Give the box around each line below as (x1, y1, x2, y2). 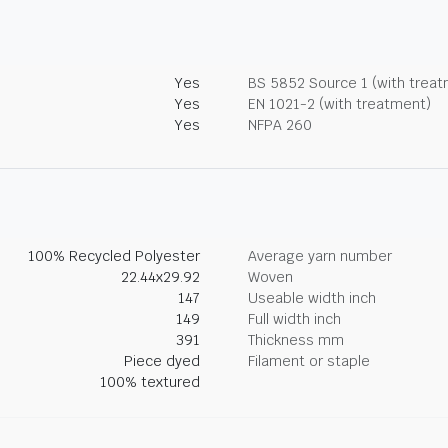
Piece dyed (124, 352, 200, 370)
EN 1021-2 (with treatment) (248, 95, 431, 113)
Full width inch (248, 310, 341, 328)
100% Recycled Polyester (28, 247, 200, 265)
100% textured (100, 373, 200, 391)
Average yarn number (248, 247, 392, 265)
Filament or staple (248, 352, 370, 370)
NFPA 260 (248, 116, 312, 134)
